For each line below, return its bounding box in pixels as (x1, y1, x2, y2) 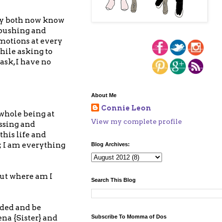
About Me (91, 92, 116, 98)
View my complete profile (91, 117, 182, 125)
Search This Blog (91, 176, 136, 183)
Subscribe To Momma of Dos (91, 213, 166, 220)
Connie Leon (101, 104, 151, 112)
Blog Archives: (91, 141, 130, 147)
